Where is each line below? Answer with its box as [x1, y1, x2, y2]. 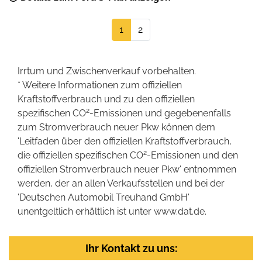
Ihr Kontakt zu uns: [85, 242, 177, 254]
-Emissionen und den [147, 149, 238, 161]
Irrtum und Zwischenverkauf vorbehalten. [18, 65, 196, 77]
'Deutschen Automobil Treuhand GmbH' [18, 191, 189, 203]
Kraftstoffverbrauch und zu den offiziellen [18, 93, 195, 105]
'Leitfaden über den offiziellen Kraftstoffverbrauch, [18, 135, 232, 147]
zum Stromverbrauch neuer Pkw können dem [18, 121, 215, 133]
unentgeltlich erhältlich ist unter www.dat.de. [18, 205, 206, 217]
